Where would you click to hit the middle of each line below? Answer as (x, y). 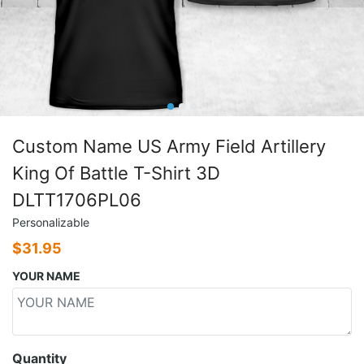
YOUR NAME (46, 275)
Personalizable (51, 222)
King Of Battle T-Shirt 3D (116, 173)
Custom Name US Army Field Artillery (169, 146)
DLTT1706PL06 (77, 199)
